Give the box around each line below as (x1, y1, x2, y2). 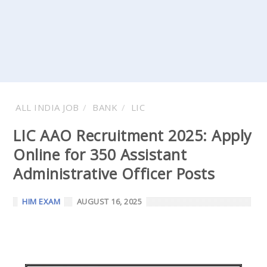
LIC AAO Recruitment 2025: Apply (13, 125, 252, 145)
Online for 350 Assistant (13, 144, 187, 164)
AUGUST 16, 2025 (76, 196, 142, 207)
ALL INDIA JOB (15, 101, 79, 113)
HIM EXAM (22, 196, 61, 207)
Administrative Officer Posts (13, 163, 215, 184)
